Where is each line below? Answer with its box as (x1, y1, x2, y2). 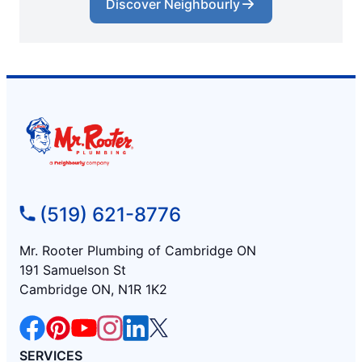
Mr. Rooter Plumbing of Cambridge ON (19, 242, 256, 259)
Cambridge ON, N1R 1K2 (19, 280, 167, 297)
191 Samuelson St (19, 261, 126, 278)
